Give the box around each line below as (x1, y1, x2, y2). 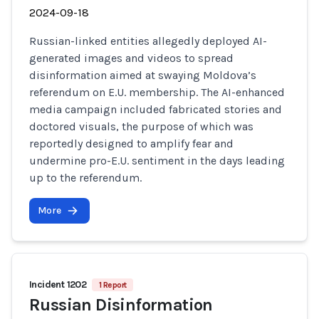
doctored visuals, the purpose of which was (29, 120, 253, 133)
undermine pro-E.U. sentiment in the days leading (29, 154, 285, 167)
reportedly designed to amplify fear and (29, 137, 234, 150)
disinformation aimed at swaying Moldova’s (29, 68, 256, 82)
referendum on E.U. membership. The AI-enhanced (29, 85, 285, 99)
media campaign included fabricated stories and (29, 103, 282, 116)
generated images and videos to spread (29, 51, 234, 65)
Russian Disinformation (29, 295, 213, 315)
